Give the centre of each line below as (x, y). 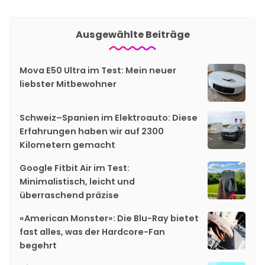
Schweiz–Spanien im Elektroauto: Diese (109, 117)
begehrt (38, 245)
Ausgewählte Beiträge (132, 34)
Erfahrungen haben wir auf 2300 (92, 131)
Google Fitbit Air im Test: (75, 168)
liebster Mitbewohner (68, 84)
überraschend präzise (69, 195)
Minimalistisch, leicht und (77, 181)
